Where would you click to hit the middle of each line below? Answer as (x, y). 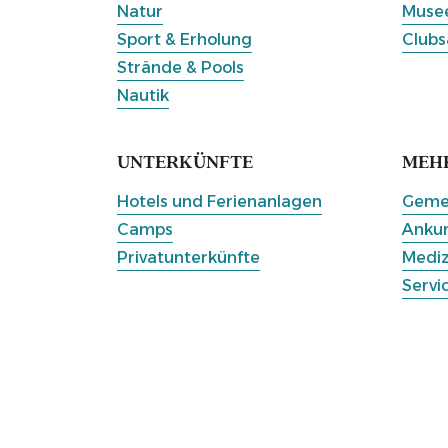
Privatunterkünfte (188, 257)
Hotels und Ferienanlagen (219, 201)
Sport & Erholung (184, 39)
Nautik (143, 95)
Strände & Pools (180, 67)
